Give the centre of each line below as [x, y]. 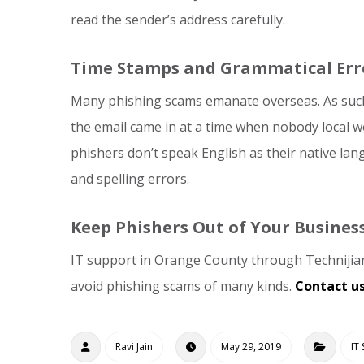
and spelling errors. [130, 179]
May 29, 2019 [251, 347]
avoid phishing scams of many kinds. [183, 286]
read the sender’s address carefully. [178, 19]
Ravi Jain [134, 347]
